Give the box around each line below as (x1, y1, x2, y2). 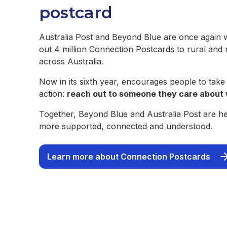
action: (39, 89, 67, 99)
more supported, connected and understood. (39, 121, 215, 131)
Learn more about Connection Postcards (47, 152, 210, 162)
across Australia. (39, 56, 103, 66)
